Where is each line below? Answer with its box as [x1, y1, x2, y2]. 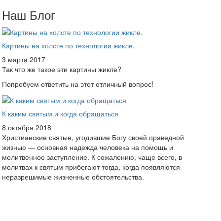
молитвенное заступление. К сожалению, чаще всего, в [2, 151, 183, 162]
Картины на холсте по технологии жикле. [2, 40, 135, 51]
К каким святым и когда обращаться [2, 108, 119, 118]
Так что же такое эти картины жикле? [2, 64, 122, 74]
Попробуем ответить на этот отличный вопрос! [2, 79, 156, 89]
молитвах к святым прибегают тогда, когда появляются [2, 161, 181, 172]
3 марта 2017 [2, 54, 46, 65]
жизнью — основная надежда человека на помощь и [2, 142, 174, 152]
